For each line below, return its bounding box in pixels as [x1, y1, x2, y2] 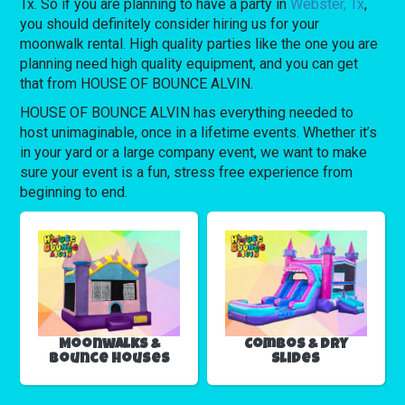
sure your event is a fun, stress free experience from [20, 163, 353, 181]
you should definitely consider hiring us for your [20, 14, 320, 33]
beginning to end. [20, 183, 128, 201]
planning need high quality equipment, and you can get [20, 54, 359, 72]
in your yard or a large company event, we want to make [20, 143, 368, 161]
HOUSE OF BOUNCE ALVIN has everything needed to [20, 103, 354, 121]
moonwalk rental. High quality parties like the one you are [20, 34, 379, 52]
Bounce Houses [48, 352, 170, 367]
